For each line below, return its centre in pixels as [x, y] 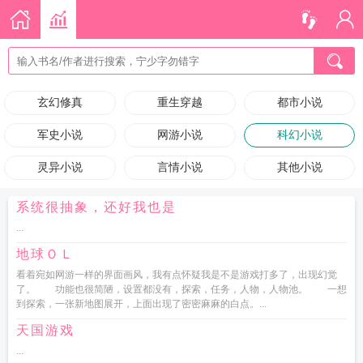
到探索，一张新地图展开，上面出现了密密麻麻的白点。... [141, 304]
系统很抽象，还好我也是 [96, 207]
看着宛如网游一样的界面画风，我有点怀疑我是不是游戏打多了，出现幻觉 [177, 275]
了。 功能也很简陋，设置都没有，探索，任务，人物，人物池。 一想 [181, 289]
